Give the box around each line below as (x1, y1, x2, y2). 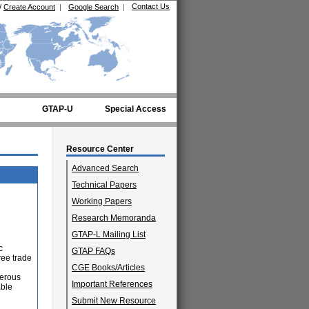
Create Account (3, 3, 55, 11)
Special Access (104, 104, 166, 114)
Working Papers (72, 197, 132, 206)
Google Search (68, 3, 119, 11)
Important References (72, 279, 152, 289)
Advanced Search (72, 163, 139, 173)
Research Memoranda (72, 213, 156, 223)
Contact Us (132, 2, 170, 10)
